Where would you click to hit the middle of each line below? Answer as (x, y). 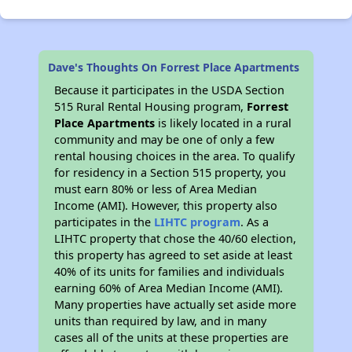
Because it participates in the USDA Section (170, 90)
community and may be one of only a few (165, 139)
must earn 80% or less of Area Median (156, 189)
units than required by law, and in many (161, 321)
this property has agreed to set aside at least (174, 255)
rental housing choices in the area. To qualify (175, 156)
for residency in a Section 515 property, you (170, 172)
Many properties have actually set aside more (176, 304)
